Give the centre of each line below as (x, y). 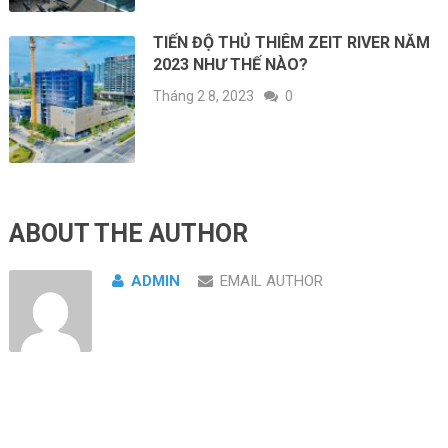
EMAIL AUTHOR (271, 280)
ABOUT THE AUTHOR (128, 233)
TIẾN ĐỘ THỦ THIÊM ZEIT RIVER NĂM (292, 43)
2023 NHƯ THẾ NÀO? (231, 65)
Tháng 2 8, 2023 (204, 96)
